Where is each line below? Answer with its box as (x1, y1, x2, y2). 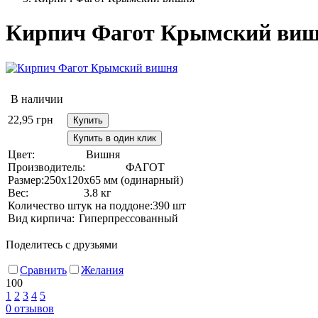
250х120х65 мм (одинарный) (44, 173, 183, 186)
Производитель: (8, 160, 85, 173)
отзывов (11, 302, 54, 314)
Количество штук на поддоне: (8, 199, 153, 212)
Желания (81, 263, 124, 276)
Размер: (8, 173, 44, 186)
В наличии (11, 92, 63, 105)
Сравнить (20, 263, 67, 276)
